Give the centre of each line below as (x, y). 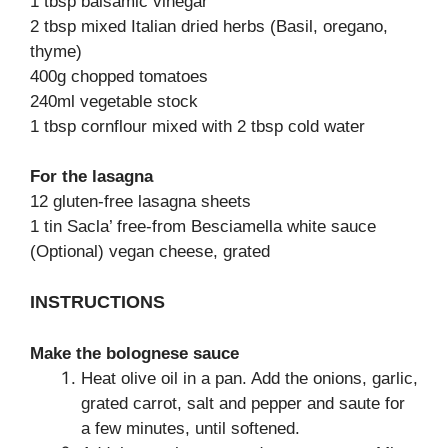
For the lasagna (91, 176)
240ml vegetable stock (114, 101)
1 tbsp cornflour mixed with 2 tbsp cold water (197, 126)
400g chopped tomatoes (119, 76)
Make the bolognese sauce (134, 353)
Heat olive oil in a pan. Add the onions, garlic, (249, 378)
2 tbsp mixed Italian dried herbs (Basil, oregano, (209, 26)
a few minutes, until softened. (190, 428)
